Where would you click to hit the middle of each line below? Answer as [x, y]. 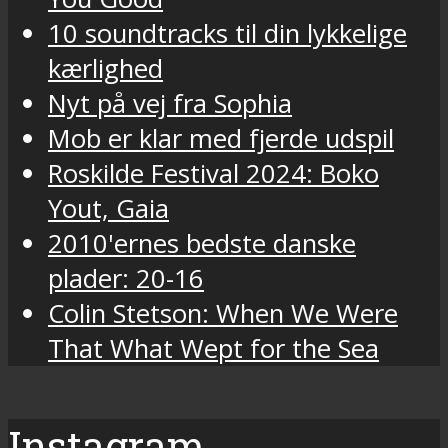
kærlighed [105, 68]
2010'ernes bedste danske [202, 243]
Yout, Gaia [108, 208]
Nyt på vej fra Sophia [170, 103]
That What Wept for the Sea [213, 348]
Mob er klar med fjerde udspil [221, 138]
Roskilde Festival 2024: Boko [213, 173]
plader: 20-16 [126, 278]
